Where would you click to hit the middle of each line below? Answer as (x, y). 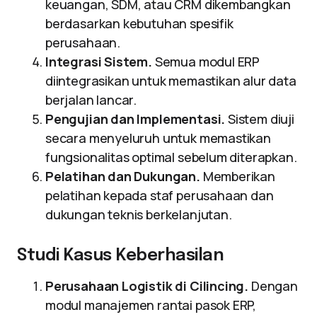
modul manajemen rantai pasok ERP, (151, 305)
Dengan (273, 286)
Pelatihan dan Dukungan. (123, 176)
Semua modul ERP (206, 62)
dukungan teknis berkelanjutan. (139, 214)
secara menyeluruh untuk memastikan (158, 138)
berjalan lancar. (91, 100)
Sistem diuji (260, 119)
